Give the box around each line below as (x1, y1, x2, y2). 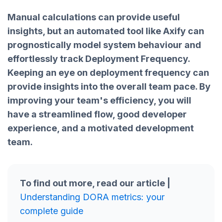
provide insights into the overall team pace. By (7, 81, 211, 92)
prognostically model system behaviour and (7, 39, 201, 50)
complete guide (20, 205, 83, 216)
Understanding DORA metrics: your (20, 191, 165, 202)
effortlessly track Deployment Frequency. (7, 53, 190, 64)
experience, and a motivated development (7, 122, 194, 133)
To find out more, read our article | (20, 177, 170, 188)
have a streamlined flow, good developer (7, 109, 187, 119)
